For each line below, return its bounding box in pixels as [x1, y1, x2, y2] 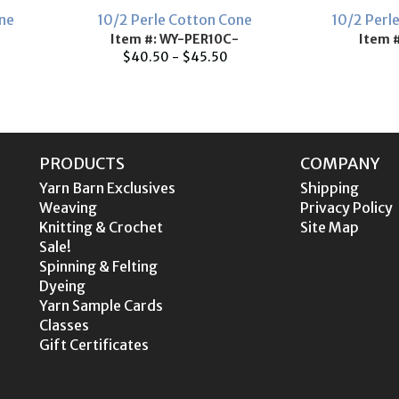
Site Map [299, 218, 359, 236]
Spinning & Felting [39, 257, 158, 275]
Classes [39, 316, 89, 334]
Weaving [39, 199, 97, 216]
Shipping [299, 179, 359, 197]
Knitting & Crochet [39, 218, 163, 236]
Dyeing [39, 277, 85, 295]
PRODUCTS [39, 153, 125, 174]
